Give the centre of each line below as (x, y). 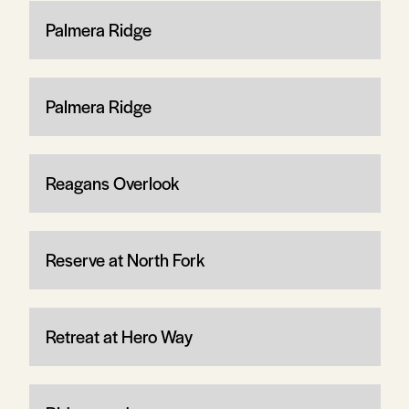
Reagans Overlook (112, 183)
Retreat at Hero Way (119, 336)
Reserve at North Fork (125, 259)
